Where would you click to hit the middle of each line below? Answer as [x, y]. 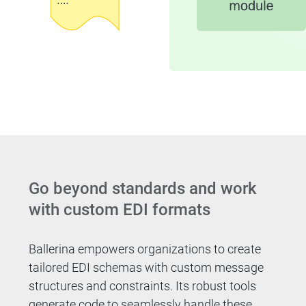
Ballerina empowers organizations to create [145, 249]
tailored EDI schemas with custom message [147, 267]
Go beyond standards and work [143, 188]
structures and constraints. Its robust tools [143, 286]
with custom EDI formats [120, 209]
